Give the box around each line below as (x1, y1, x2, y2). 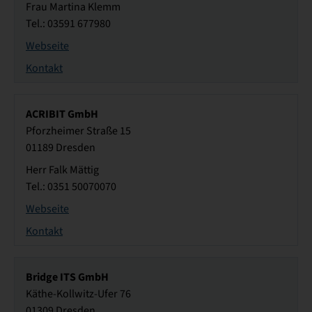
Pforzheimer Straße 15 (26, 124, 131, 139)
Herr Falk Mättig (26, 163, 99, 178)
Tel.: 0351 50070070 (26, 180, 116, 194)
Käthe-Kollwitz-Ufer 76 (26, 287, 131, 302)
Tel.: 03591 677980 (26, 17, 111, 31)
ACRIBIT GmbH (26, 107, 98, 122)
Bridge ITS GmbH (26, 270, 109, 285)
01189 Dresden (26, 141, 95, 155)
